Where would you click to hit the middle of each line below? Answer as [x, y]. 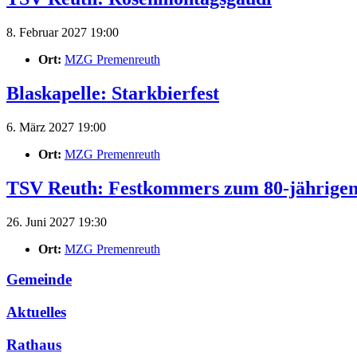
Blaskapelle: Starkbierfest [113, 93]
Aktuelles [36, 312]
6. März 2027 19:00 [56, 127]
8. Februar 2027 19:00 [63, 32]
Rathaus [34, 344]
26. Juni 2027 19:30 [57, 222]
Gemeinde [39, 280]
